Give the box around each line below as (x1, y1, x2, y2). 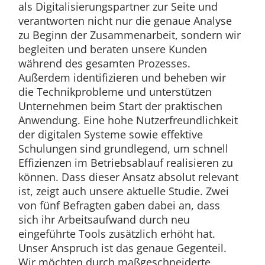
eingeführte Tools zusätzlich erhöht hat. (18, 226, 215, 241)
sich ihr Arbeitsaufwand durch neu (18, 212, 190, 227)
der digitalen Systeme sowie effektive (18, 127, 203, 141)
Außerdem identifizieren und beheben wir (18, 70, 226, 85)
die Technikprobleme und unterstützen (18, 84, 212, 99)
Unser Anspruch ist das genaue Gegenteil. (18, 240, 227, 255)
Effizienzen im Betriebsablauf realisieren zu (18, 155, 233, 170)
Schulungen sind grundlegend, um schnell (18, 141, 228, 156)
